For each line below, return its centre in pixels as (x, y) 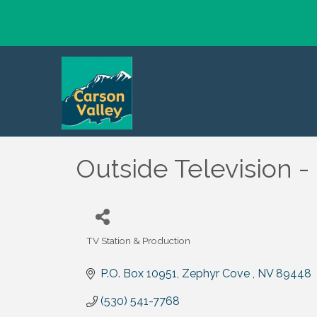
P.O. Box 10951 (139, 273)
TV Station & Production (138, 241)
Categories (110, 250)
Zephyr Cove (217, 273)
